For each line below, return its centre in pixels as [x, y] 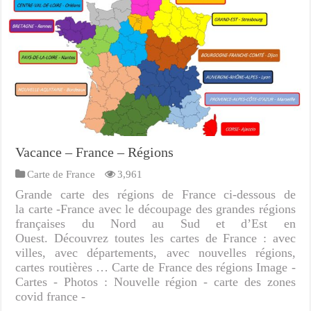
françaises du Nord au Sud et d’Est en [155, 223]
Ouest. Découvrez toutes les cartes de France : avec [155, 238]
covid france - [51, 296]
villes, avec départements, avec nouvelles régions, [155, 252]
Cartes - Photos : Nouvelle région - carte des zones [155, 281]
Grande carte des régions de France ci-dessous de [155, 194]
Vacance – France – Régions [95, 152]
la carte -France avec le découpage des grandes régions [155, 209]
